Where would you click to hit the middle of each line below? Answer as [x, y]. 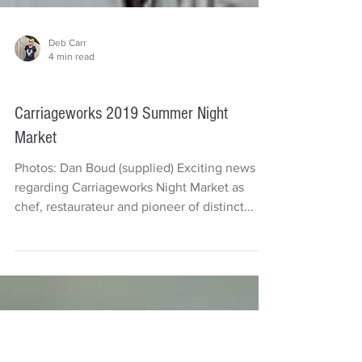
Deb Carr [67, 159]
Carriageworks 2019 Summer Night [121, 230]
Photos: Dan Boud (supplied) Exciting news [135, 284]
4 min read [72, 173]
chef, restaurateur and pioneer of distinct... [134, 323]
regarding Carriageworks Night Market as [129, 303]
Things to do [50, 201]
